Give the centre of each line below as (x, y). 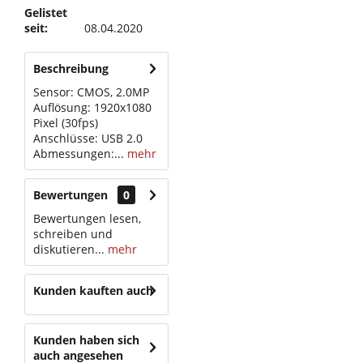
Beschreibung (71, 68)
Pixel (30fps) (66, 123)
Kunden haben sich (86, 340)
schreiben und (73, 234)
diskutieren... (69, 249)
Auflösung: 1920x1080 (92, 107)
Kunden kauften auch (93, 290)
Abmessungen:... (79, 154)
